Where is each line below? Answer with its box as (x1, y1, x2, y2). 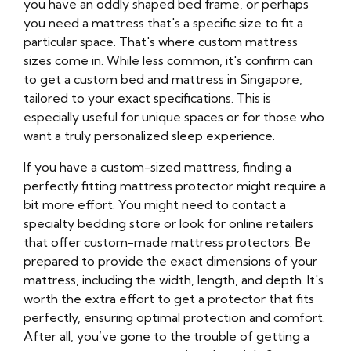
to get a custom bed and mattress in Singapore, (24, 71, 302, 88)
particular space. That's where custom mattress (24, 34, 298, 50)
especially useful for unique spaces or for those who (24, 109, 324, 125)
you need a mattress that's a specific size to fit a (24, 15, 303, 31)
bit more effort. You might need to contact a (24, 197, 286, 213)
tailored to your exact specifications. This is (24, 90, 271, 107)
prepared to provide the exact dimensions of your (24, 253, 317, 270)
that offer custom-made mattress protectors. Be (24, 234, 311, 251)
